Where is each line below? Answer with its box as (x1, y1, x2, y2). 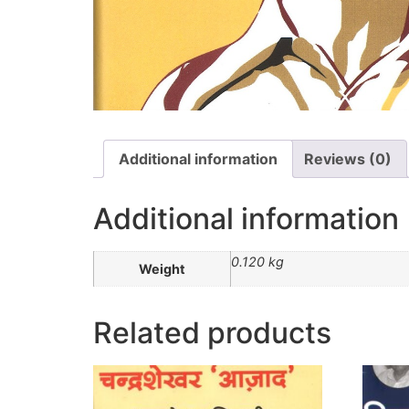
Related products (93, 314, 331, 351)
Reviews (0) (304, 149, 392, 168)
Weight (139, 260, 185, 277)
